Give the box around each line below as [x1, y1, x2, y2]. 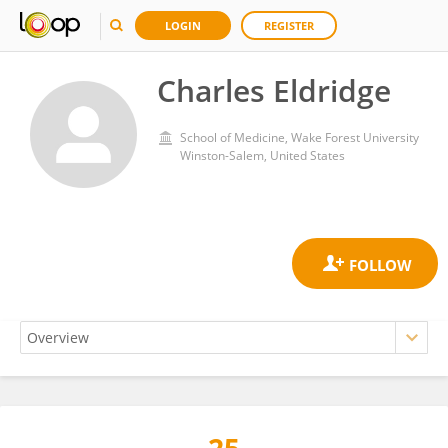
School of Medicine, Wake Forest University [180, 129, 419, 146]
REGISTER [264, 18, 314, 33]
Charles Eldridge [157, 70, 391, 111]
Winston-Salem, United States [180, 147, 345, 164]
